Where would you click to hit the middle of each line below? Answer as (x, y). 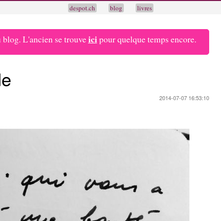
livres (144, 8)
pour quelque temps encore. (147, 39)
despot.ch (82, 8)
